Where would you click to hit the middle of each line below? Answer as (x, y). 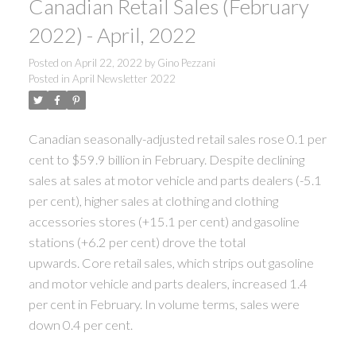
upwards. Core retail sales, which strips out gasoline (171, 263)
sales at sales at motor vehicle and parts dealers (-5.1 (175, 180)
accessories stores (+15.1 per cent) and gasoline (164, 221)
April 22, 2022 (108, 63)
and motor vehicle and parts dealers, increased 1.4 (168, 283)
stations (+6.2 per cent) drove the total (137, 242)
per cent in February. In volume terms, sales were (164, 304)
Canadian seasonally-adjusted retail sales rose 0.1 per (177, 139)
